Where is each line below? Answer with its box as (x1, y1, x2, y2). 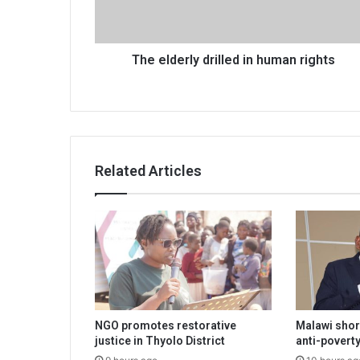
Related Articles (95, 162, 202, 180)
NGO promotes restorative (95, 319, 236, 333)
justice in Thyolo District (95, 334, 225, 348)
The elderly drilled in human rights (132, 52, 335, 68)
